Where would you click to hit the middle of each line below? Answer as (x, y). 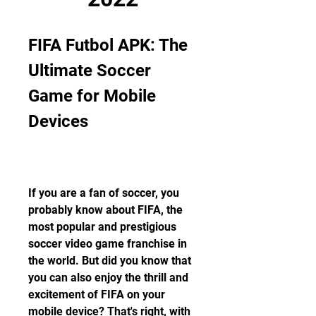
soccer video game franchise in (108, 244)
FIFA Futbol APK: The (108, 45)
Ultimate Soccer (90, 71)
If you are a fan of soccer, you (104, 193)
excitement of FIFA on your (97, 294)
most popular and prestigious (102, 227)
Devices (58, 121)
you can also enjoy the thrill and (108, 278)
